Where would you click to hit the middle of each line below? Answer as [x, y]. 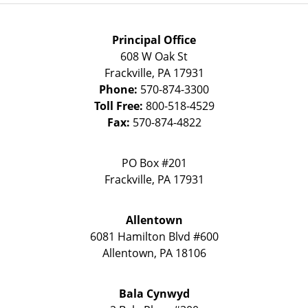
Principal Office [154, 40]
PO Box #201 [154, 163]
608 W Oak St [154, 56]
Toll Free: [120, 106]
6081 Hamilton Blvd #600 [154, 236]
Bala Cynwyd [154, 293]
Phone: [120, 89]
